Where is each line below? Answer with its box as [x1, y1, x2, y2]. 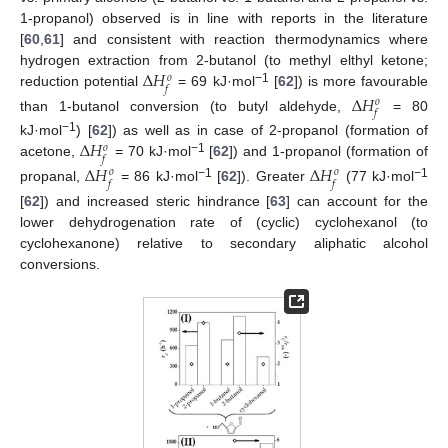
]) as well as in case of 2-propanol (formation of [107, 122, 428, 139]
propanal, [20, 168, 86, 184]
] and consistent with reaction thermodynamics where [60, 31, 428, 48]
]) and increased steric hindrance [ [40, 192, 271, 209]
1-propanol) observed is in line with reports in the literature [20, 10, 428, 27]
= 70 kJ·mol [109, 143, 191, 160]
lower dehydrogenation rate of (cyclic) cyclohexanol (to [20, 213, 428, 230]
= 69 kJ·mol [173, 73, 255, 90]
